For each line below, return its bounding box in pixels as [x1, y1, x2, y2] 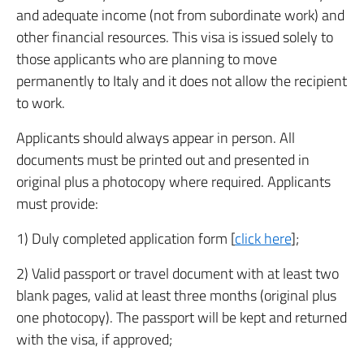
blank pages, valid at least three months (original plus [16, 284, 336, 306]
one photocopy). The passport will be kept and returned [16, 306, 347, 328]
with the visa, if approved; [16, 328, 172, 350]
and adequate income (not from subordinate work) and [16, 4, 344, 26]
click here [235, 227, 291, 249]
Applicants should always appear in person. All [16, 127, 295, 149]
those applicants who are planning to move [16, 48, 277, 70]
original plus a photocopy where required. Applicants [16, 171, 331, 193]
